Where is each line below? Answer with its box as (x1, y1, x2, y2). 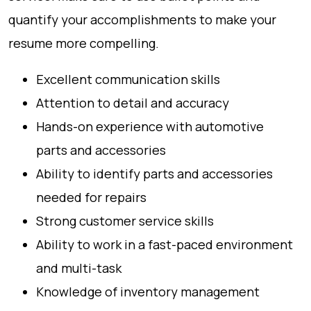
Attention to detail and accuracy (36, 94, 229, 111)
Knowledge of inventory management (36, 283, 260, 300)
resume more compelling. (8, 35, 159, 51)
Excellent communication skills (36, 71, 220, 87)
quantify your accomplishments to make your (8, 11, 276, 28)
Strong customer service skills (36, 212, 214, 229)
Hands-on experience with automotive (36, 118, 264, 135)
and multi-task (36, 260, 121, 276)
